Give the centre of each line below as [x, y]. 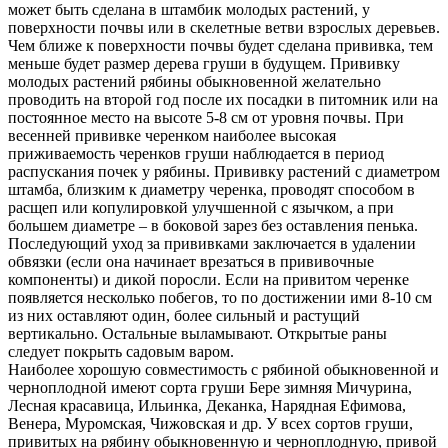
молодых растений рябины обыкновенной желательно [194, 82]
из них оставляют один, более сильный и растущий [184, 316]
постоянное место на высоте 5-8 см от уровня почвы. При [206, 118]
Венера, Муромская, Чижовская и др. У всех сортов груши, [210, 424]
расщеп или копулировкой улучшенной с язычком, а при [201, 208]
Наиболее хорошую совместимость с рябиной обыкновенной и [223, 370]
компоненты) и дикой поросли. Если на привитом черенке [208, 280]
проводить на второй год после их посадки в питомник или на [223, 100]
